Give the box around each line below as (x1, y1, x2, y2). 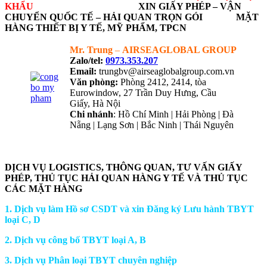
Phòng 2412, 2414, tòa (118, 76, 206, 87)
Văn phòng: (70, 76, 118, 87)
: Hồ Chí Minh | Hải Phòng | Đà (113, 108, 234, 119)
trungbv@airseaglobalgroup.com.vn (97, 66, 234, 76)
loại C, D (5, 214, 41, 225)
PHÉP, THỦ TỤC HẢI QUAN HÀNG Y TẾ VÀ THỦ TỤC (5, 172, 248, 183)
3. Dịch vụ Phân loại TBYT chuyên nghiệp (5, 254, 177, 265)
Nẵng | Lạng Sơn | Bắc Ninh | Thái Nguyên (70, 119, 234, 130)
